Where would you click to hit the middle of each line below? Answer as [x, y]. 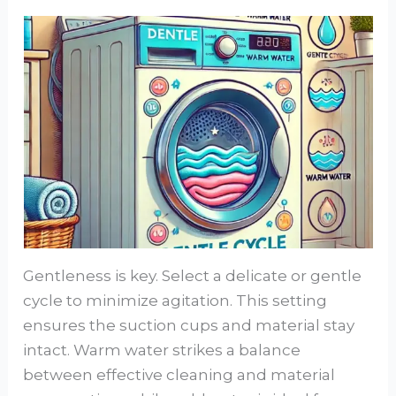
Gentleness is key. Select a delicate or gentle [193, 275]
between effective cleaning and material [179, 374]
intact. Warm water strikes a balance [162, 350]
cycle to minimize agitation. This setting [175, 300]
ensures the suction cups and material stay [189, 325]
